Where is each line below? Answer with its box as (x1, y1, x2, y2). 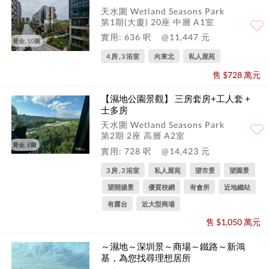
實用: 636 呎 (101, 32, 154, 43)
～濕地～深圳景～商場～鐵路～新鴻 (101, 241, 245, 252)
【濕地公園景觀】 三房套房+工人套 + (101, 93, 250, 104)
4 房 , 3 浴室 (106, 52, 140, 61)
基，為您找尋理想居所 (101, 252, 191, 264)
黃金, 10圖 (13, 37, 40, 45)
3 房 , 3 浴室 (106, 166, 140, 174)
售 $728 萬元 (213, 69, 261, 80)
